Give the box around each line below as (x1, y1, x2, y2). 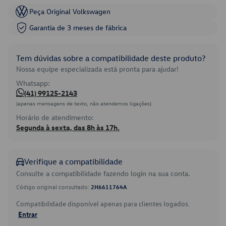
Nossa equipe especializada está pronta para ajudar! (16, 64, 179, 74)
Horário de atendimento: (16, 112, 94, 122)
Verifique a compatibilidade (24, 156, 123, 166)
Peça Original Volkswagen (29, 7, 110, 16)
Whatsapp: (16, 78, 50, 88)
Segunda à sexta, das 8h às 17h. (16, 123, 120, 132)
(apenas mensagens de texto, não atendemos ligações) (16, 99, 151, 107)
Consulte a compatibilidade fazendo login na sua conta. (16, 168, 190, 178)
